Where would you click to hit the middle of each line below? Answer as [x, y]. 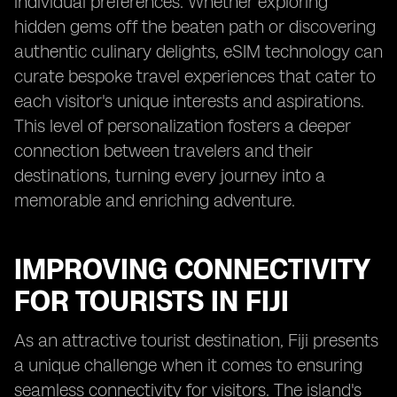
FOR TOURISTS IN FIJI [152, 301]
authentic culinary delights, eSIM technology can [198, 51]
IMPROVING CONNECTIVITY [192, 269]
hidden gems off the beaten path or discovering [195, 27]
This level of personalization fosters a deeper [183, 126]
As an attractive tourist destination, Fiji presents [196, 340]
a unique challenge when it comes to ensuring [188, 365]
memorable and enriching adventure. [155, 200]
